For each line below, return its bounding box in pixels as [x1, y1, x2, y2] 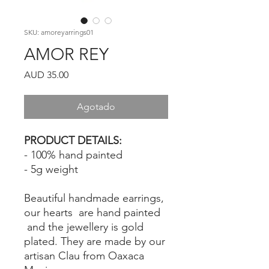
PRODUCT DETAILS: [24, 134, 122, 148]
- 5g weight [24, 163, 81, 177]
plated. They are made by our [24, 235, 165, 249]
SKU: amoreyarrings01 [24, 28, 94, 37]
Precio [68, 68, 95, 80]
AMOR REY [24, 44, 109, 65]
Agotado [77, 101, 115, 113]
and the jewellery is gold [24, 220, 144, 234]
